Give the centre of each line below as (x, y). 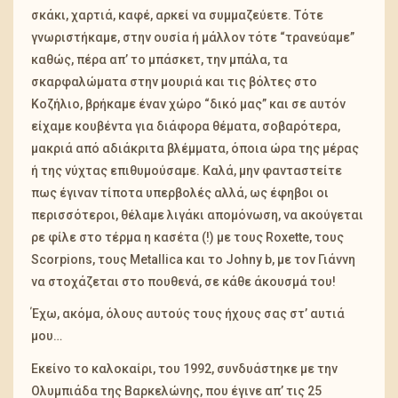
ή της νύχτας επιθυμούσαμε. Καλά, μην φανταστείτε (187, 170)
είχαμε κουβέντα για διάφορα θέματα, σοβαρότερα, (186, 126)
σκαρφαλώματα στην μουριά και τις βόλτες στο (174, 81)
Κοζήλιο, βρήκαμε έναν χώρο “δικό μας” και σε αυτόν (188, 103)
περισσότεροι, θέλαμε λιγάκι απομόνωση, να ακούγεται (197, 215)
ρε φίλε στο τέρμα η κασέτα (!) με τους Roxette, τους (187, 237)
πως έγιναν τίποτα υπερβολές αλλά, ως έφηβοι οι (180, 192)
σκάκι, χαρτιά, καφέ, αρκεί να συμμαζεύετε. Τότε (177, 15)
